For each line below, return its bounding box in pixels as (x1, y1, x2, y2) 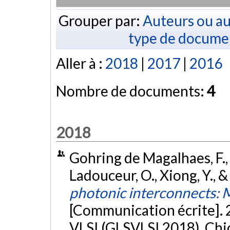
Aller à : (56, 54, 105, 72)
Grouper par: (58, 11, 143, 29)
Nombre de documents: (56, 82, 207, 100)
